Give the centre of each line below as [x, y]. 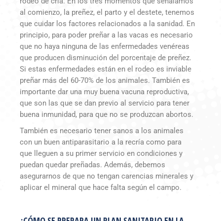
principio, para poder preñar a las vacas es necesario [106, 35]
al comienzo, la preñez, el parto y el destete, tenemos [107, 13]
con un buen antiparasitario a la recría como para [101, 142]
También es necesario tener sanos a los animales [102, 131]
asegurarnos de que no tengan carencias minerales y [107, 176]
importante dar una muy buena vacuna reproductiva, [104, 92]
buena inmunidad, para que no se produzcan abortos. [107, 115]
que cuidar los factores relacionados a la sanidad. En [107, 24]
